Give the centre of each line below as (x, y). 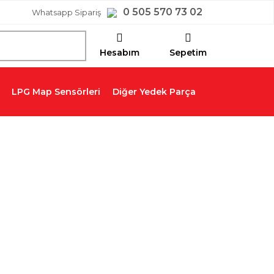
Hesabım (119, 53)
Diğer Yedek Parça (154, 91)
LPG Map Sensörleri (56, 91)
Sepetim (188, 53)
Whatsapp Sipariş (66, 12)
